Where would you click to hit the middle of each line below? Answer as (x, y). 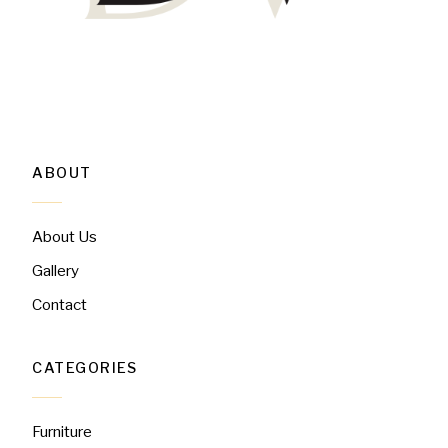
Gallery (56, 270)
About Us (65, 236)
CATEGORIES (85, 368)
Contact (60, 304)
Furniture (62, 431)
